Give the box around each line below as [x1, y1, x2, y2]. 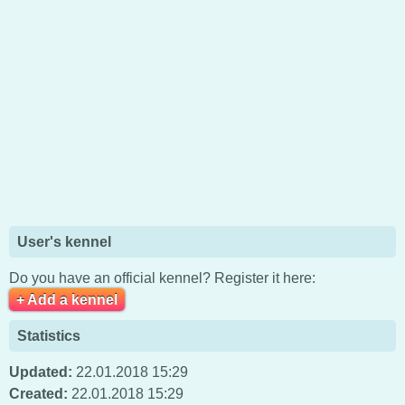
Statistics [16, 327, 80, 344]
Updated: [9, 363, 72, 380]
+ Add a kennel [16, 291, 118, 307]
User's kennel [16, 234, 111, 250]
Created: [9, 385, 68, 401]
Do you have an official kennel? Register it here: [9, 269, 316, 286]
